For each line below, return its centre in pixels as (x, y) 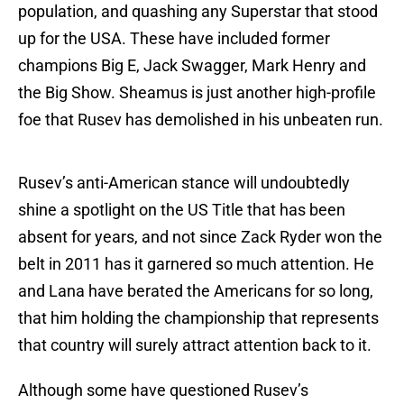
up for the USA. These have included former (174, 39)
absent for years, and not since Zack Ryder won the (200, 237)
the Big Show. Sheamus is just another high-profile (197, 93)
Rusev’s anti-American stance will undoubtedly (184, 183)
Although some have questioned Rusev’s (163, 390)
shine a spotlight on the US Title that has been (182, 210)
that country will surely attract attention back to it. (195, 345)
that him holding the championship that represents (198, 318)
